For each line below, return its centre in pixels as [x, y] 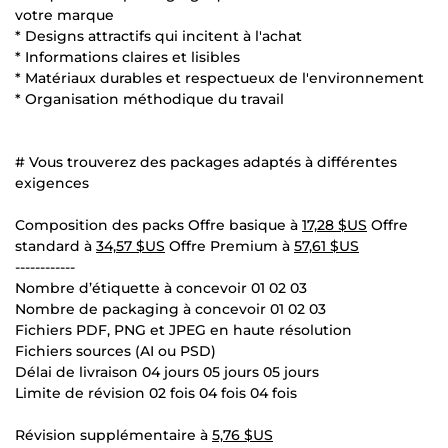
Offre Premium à [229, 245]
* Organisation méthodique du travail [149, 98]
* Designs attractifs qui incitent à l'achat [158, 35]
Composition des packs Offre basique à [158, 224]
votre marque [64, 14]
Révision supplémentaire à [113, 434]
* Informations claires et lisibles [127, 56]
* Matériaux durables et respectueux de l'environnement [219, 77]
